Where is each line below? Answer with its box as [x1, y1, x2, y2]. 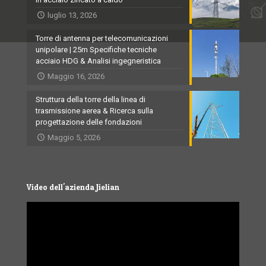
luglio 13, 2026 [47, 11, 97, 20]
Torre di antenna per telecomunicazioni [36, 34, 168, 43]
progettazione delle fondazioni [36, 118, 142, 127]
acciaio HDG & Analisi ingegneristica [36, 56, 161, 66]
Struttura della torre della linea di [36, 95, 145, 104]
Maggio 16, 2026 [47, 72, 105, 81]
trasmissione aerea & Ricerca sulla [36, 106, 153, 116]
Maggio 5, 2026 [47, 133, 101, 142]
